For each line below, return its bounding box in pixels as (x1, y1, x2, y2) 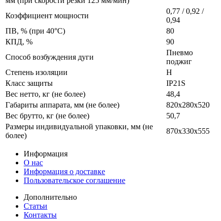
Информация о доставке (24, 167, 105, 176)
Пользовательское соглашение (24, 176, 125, 184)
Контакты (24, 210, 57, 219)
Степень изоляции (5, 68, 68, 76)
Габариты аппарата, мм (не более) (5, 100, 119, 109)
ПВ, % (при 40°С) (5, 26, 65, 35)
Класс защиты (5, 78, 53, 87)
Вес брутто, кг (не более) (5, 111, 89, 120)
